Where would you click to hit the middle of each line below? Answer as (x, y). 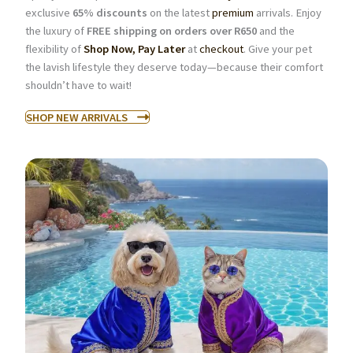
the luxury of (56, 31)
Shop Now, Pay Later (134, 49)
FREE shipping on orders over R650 (171, 31)
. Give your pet (277, 49)
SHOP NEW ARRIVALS (76, 117)
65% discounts (110, 13)
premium (232, 13)
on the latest (179, 13)
